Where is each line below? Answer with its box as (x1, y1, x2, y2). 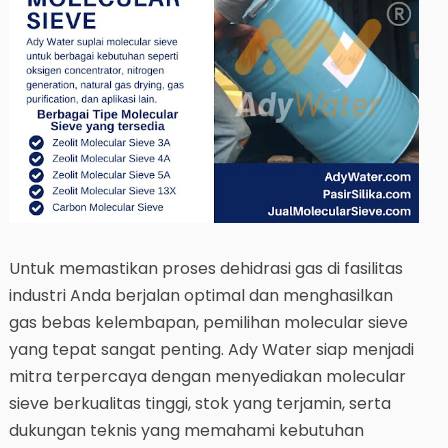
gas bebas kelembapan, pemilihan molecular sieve (8, 311, 408, 335)
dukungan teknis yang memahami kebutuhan (8, 419, 364, 443)
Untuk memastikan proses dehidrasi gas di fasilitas (8, 257, 403, 281)
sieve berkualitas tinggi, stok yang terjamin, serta (8, 392, 391, 416)
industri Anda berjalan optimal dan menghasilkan (8, 284, 393, 308)
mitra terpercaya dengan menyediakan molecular (8, 365, 406, 389)
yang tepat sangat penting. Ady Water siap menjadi (8, 338, 414, 362)
